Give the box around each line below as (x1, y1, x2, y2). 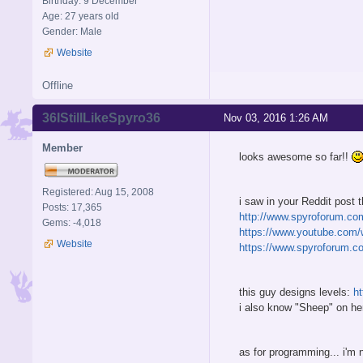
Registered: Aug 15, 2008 (42, 186, 154, 198)
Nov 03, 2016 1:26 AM (224, 111, 328, 124)
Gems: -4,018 (42, 216, 101, 228)
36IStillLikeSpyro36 (42, 110, 160, 125)
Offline (42, 79, 73, 92)
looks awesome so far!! (239, 150, 352, 163)
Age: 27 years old (42, 10, 119, 22)
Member (42, 141, 83, 154)
